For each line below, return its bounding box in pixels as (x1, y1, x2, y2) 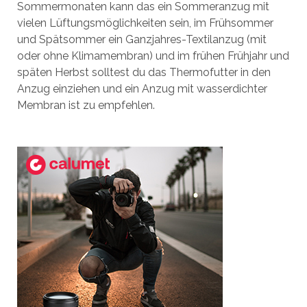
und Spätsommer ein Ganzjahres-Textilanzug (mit (16, 33, 267, 46)
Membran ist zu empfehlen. (16, 99, 155, 112)
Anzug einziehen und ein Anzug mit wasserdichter (16, 82, 267, 95)
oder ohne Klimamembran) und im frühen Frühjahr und (16, 49, 289, 62)
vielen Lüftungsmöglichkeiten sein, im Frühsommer (16, 16, 273, 29)
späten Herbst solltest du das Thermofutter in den (16, 66, 271, 79)
